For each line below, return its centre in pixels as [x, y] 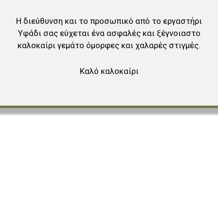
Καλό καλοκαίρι [109, 71]
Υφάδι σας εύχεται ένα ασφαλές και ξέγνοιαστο [109, 33]
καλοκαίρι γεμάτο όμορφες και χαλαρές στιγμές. [109, 45]
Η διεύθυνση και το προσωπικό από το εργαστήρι [109, 21]
